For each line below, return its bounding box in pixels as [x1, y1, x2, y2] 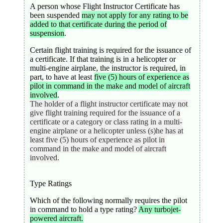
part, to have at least [29, 72, 94, 81]
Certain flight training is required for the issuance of [29, 45, 191, 54]
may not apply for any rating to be [81, 10, 188, 19]
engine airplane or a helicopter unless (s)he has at [29, 126, 183, 135]
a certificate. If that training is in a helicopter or [29, 54, 176, 63]
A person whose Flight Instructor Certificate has [29, 1, 180, 10]
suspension [29, 28, 64, 37]
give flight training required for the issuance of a [29, 108, 180, 117]
